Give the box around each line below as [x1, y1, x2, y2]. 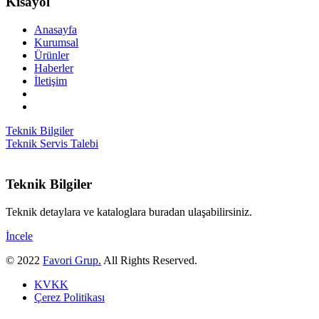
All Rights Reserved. [101, 253, 197, 266]
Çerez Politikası [34, 291, 105, 303]
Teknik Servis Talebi [6, 137, 98, 150]
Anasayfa [34, 23, 77, 36]
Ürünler [34, 49, 69, 62]
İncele [6, 229, 33, 242]
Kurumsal [34, 36, 78, 49]
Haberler [34, 62, 73, 75]
